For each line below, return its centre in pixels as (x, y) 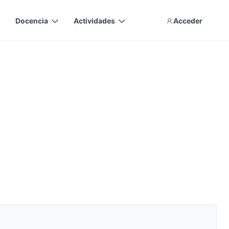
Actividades (94, 20)
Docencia (32, 20)
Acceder (188, 20)
